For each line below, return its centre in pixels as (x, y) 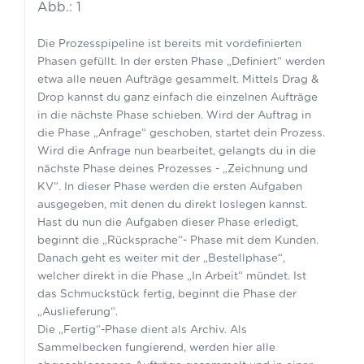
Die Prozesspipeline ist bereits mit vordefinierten (169, 44)
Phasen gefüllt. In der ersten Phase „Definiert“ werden (181, 62)
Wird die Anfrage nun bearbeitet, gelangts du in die (176, 152)
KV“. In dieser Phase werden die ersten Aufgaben (169, 187)
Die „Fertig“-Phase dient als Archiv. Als (142, 330)
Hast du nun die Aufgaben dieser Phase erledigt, (167, 223)
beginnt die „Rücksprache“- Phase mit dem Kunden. (178, 241)
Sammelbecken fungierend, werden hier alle (156, 348)
